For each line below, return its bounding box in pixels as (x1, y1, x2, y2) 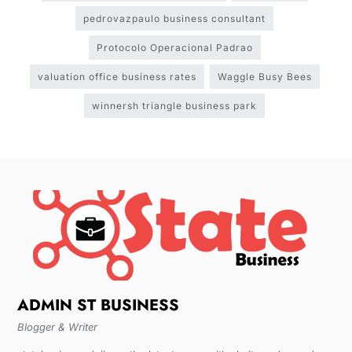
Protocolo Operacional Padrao (96, 42, 253, 53)
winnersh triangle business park (92, 100, 258, 112)
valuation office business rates (37, 71, 196, 82)
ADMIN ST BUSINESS (16, 294, 179, 317)
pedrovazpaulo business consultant (83, 13, 266, 24)
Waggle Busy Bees (217, 71, 312, 82)
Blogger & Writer (16, 321, 97, 333)
